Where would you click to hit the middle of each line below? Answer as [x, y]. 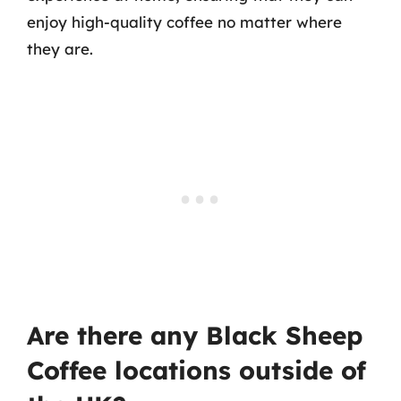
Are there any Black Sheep [195, 335]
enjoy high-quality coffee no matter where [184, 21]
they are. [60, 48]
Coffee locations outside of [196, 370]
